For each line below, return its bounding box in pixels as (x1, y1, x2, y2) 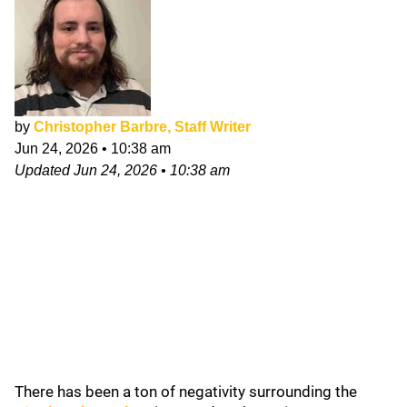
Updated (15, 163, 74, 178)
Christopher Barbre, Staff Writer (34, 119, 251, 134)
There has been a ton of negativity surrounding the (15, 382, 357, 401)
